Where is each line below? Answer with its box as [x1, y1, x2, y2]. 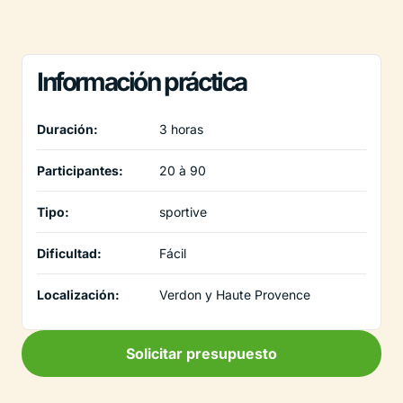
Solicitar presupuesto [126, 344, 277, 363]
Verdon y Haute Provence [159, 286, 310, 302]
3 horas [159, 121, 203, 137]
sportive [159, 203, 207, 219]
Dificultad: [37, 245, 102, 261]
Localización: [37, 286, 120, 302]
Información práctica [37, 66, 246, 97]
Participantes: [37, 162, 123, 178]
